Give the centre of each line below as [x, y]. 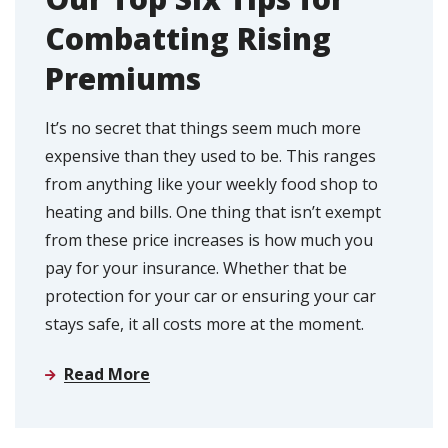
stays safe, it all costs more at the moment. [204, 323]
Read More [107, 373]
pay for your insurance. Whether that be [196, 267]
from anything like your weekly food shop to [211, 183]
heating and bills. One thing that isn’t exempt [213, 211]
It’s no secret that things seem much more [203, 127]
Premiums [123, 78]
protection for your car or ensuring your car [210, 295]
